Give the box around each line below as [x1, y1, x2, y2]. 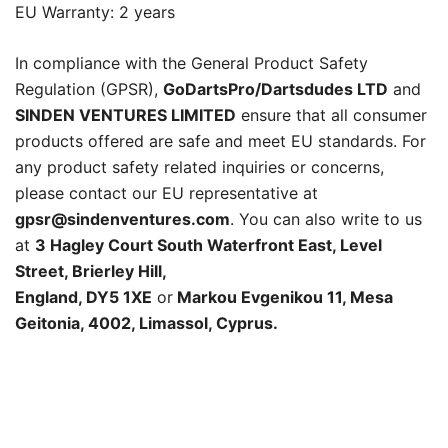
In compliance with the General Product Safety [15, 53, 368, 74]
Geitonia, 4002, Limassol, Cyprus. [15, 313, 278, 334]
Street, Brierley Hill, [15, 261, 167, 282]
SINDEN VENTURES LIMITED [15, 105, 236, 126]
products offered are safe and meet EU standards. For [15, 131, 426, 152]
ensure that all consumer [236, 105, 427, 126]
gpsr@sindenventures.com [15, 209, 230, 230]
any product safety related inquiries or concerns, [15, 157, 384, 178]
